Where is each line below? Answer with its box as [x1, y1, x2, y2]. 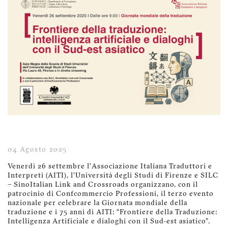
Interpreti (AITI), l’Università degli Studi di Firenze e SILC [8, 172, 218, 180]
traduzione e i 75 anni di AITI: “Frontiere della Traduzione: [8, 209, 217, 217]
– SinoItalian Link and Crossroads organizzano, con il [8, 181, 198, 189]
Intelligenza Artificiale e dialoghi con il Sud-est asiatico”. [8, 218, 211, 226]
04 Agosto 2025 [8, 146, 67, 154]
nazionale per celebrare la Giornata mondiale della [8, 199, 187, 208]
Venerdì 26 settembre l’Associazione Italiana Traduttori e [8, 163, 212, 171]
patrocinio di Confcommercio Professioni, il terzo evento [8, 190, 214, 198]
